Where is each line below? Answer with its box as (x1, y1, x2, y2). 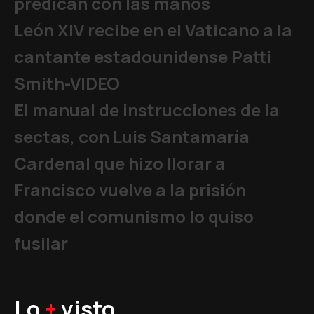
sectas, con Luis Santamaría (14, 125, 250, 148)
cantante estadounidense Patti (14, 45, 271, 68)
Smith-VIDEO (14, 71, 120, 95)
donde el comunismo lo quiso (14, 205, 254, 228)
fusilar (14, 231, 68, 254)
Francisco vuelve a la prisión (14, 178, 246, 201)
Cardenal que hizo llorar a (14, 151, 226, 175)
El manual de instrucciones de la (14, 98, 280, 121)
